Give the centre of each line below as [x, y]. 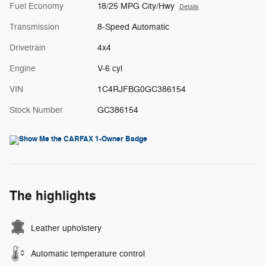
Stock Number [36, 110]
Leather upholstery [66, 229]
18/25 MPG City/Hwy [136, 7]
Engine [23, 69]
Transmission [34, 27]
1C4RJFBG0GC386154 [141, 90]
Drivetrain [28, 48]
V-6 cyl [110, 69]
